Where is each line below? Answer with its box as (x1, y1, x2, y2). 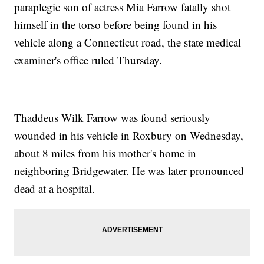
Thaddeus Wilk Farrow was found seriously (14, 110, 211, 126)
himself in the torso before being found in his (14, 17, 217, 32)
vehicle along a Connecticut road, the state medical (14, 35, 242, 50)
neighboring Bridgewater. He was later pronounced (14, 163, 245, 179)
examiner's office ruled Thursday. (14, 52, 163, 68)
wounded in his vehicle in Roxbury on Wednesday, (14, 128, 244, 143)
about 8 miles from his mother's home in (14, 146, 197, 161)
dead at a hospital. (14, 181, 95, 196)
